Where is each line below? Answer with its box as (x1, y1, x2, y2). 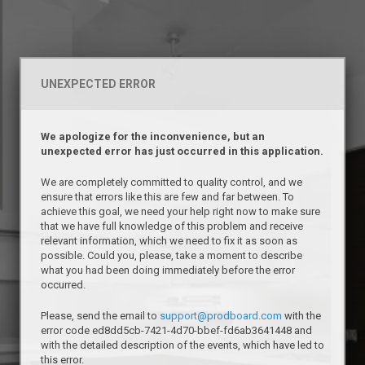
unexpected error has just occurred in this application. (41, 145, 323, 157)
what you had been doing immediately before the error (41, 264, 295, 276)
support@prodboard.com (160, 310, 282, 322)
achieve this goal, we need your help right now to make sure (41, 205, 320, 218)
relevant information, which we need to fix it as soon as (41, 235, 297, 247)
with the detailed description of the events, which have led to (41, 339, 324, 351)
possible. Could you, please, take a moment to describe (41, 249, 302, 262)
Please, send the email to (41, 310, 160, 322)
